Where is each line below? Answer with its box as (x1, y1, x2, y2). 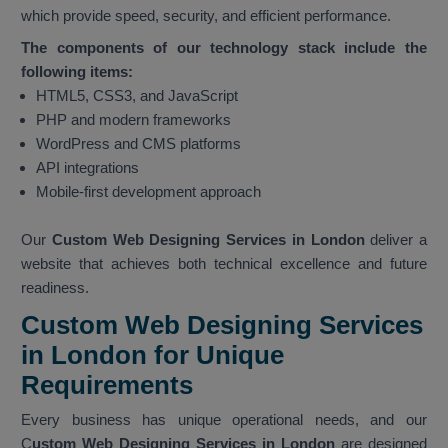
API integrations (36, 159, 139, 177)
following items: (21, 63, 133, 81)
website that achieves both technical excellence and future (21, 255, 427, 273)
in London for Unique (21, 340, 284, 371)
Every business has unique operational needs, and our (21, 411, 427, 429)
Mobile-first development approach (36, 183, 261, 201)
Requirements (21, 370, 193, 401)
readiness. (21, 279, 89, 297)
